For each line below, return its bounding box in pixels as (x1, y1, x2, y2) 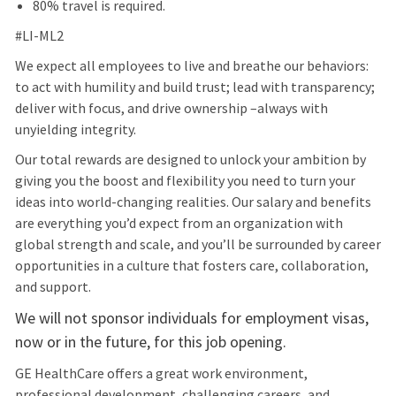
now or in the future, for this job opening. (14, 331, 286, 353)
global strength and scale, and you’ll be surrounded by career (14, 235, 381, 254)
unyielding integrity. (14, 120, 136, 139)
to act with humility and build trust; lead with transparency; (14, 78, 375, 96)
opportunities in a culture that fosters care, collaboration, (14, 256, 369, 275)
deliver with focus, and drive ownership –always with (14, 99, 328, 118)
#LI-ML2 (14, 27, 64, 45)
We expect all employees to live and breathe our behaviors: (14, 57, 369, 75)
